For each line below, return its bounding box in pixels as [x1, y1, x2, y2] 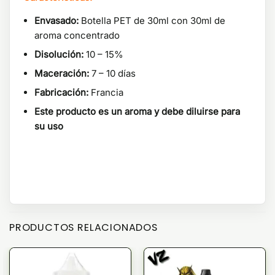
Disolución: [34, 48, 83, 61]
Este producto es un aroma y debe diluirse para [34, 106, 240, 118]
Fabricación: [34, 87, 88, 99]
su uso [34, 120, 63, 133]
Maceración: [34, 68, 89, 80]
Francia [88, 87, 123, 99]
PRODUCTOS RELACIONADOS [9, 220, 158, 235]
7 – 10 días [89, 68, 136, 80]
